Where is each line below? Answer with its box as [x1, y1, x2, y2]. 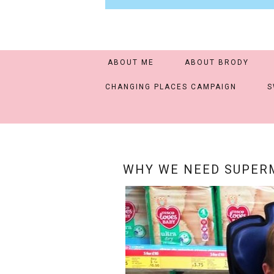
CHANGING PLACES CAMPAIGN [105, 83, 237, 91]
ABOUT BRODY [184, 58, 249, 67]
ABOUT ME [107, 58, 154, 67]
